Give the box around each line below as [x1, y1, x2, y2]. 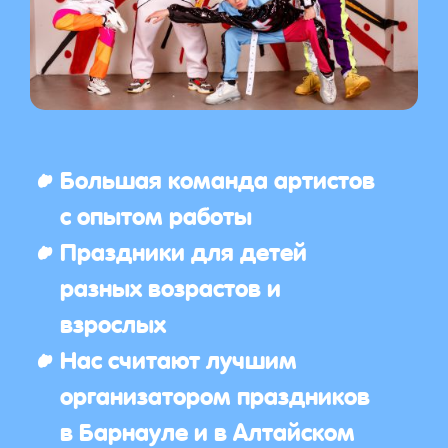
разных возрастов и [60, 261, 281, 311]
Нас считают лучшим [60, 333, 297, 383]
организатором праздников [60, 369, 370, 419]
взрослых [60, 297, 166, 347]
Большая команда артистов [60, 153, 375, 203]
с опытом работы [60, 189, 252, 239]
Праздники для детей [60, 225, 307, 275]
